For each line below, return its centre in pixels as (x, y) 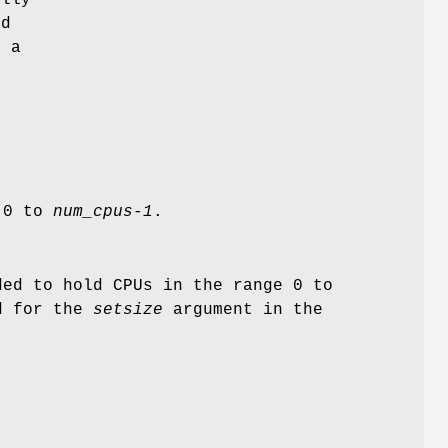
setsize (128, 309)
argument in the (243, 309)
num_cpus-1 (103, 211)
